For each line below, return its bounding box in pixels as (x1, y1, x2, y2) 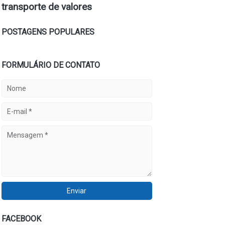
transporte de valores (1, 1, 92, 13)
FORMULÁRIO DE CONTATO (1, 60, 100, 70)
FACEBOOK (1, 214, 41, 223)
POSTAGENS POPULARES (1, 27, 94, 37)
